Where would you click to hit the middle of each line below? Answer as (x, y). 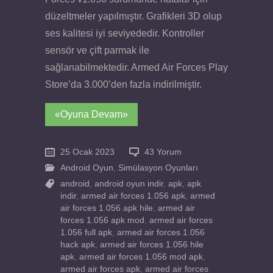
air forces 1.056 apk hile (107, 208)
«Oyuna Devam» (91, 115)
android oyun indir (129, 183)
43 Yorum (163, 152)
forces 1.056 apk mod (102, 220)
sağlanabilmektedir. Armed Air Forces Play (136, 67)
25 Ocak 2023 (87, 152)
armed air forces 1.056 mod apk (141, 257)
